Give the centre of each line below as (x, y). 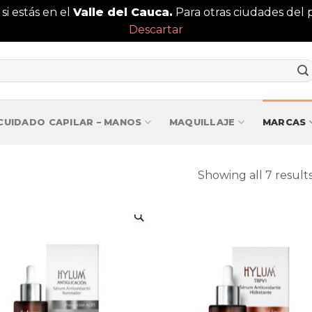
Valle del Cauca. (123, 12)
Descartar (156, 30)
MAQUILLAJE (202, 122)
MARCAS (284, 122)
